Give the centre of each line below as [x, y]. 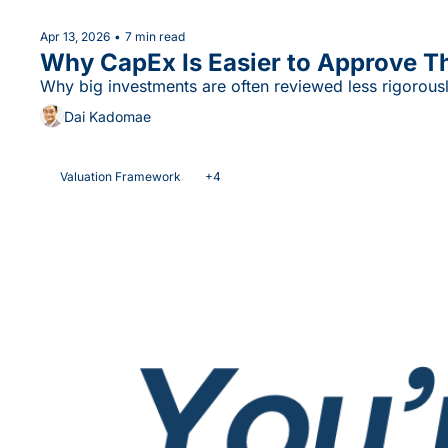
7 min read [155, 36]
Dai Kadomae [107, 116]
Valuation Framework [120, 176]
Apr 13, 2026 [75, 36]
